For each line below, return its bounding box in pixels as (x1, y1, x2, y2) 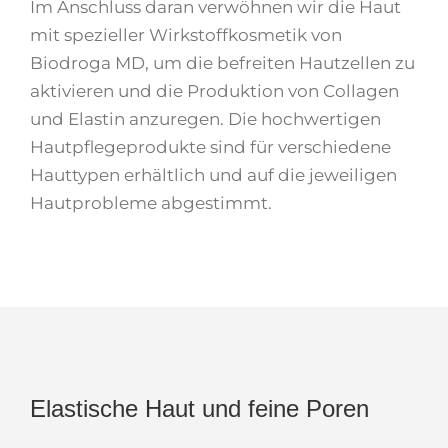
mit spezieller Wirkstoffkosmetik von (30, 25, 342, 46)
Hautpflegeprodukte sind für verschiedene (30, 137, 391, 158)
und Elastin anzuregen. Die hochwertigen (30, 109, 381, 130)
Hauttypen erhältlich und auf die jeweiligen (30, 165, 397, 186)
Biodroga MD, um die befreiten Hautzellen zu (30, 53, 415, 74)
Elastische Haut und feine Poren (30, 395, 369, 423)
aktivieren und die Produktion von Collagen (30, 81, 399, 102)
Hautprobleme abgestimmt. (30, 193, 272, 214)
